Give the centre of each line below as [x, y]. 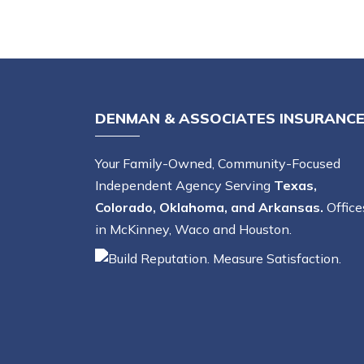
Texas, [295, 186]
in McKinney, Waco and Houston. [193, 230]
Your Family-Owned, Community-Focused [218, 164]
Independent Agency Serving [184, 186]
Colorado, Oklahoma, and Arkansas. [209, 208]
